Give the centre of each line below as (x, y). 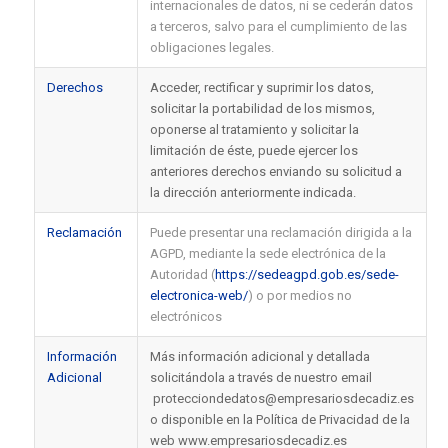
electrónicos (185, 316)
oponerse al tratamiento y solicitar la (254, 129)
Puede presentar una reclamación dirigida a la (280, 232)
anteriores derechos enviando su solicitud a (275, 171)
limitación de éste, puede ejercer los (253, 150)
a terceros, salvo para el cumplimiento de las (278, 26)
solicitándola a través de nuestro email (260, 377)
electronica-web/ (198, 295)
